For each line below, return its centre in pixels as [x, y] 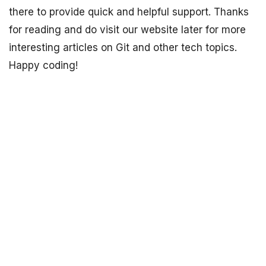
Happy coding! [43, 66]
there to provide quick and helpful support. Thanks [129, 12]
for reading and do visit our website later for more [127, 30]
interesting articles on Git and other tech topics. [123, 48]
